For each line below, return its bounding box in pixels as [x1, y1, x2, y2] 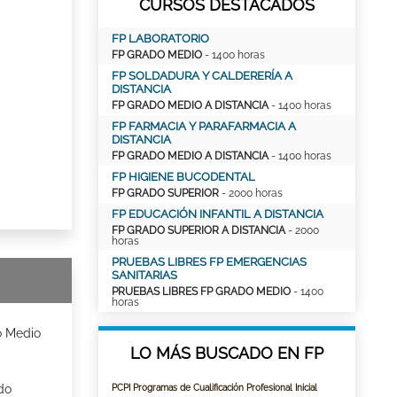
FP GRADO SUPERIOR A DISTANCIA [112, 224, 285, 237]
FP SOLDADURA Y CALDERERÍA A [112, 69, 292, 82]
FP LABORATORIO [112, 32, 209, 45]
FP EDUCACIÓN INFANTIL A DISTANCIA [112, 207, 323, 221]
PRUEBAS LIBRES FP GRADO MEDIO [112, 285, 291, 298]
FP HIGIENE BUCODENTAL [112, 170, 255, 183]
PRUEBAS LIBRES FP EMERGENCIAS [112, 255, 307, 269]
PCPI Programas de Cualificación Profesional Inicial [112, 383, 317, 393]
